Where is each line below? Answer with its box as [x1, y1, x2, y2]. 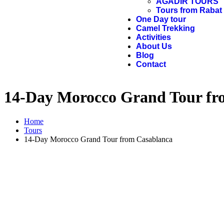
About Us [136, 42, 172, 51]
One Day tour [136, 15, 186, 24]
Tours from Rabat [156, 6, 222, 15]
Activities [136, 33, 171, 42]
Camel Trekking [136, 24, 195, 33]
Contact [136, 60, 166, 69]
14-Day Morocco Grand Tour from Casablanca [24, 135, 172, 144]
